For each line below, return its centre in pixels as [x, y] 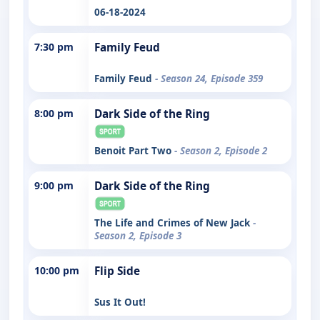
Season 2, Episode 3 [138, 235]
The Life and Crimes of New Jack [174, 222]
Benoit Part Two [134, 150]
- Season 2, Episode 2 [221, 150]
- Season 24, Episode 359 [209, 78]
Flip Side [117, 271]
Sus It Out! [120, 302]
